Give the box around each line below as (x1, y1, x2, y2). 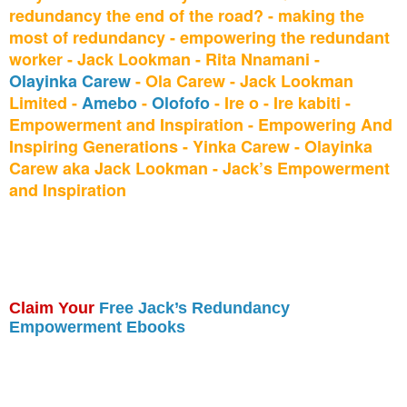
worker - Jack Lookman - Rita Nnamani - (9, 46, 320, 71)
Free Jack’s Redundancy (99, 298, 290, 317)
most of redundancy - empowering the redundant (9, 25, 390, 49)
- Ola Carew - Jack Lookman (131, 68, 353, 93)
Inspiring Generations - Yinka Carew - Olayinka (9, 134, 372, 158)
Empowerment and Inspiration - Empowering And (9, 112, 392, 136)
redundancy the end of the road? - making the (9, 3, 364, 27)
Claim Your (9, 298, 99, 317)
